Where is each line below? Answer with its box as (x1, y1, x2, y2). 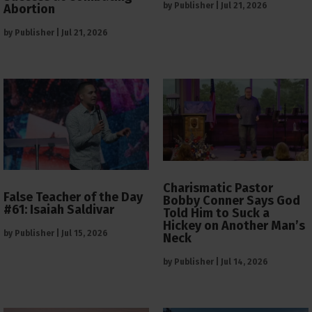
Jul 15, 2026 (61, 228, 108, 238)
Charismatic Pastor (163, 180, 273, 196)
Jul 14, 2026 (221, 256, 268, 267)
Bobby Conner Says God (163, 192, 300, 208)
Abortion (3, 1, 55, 17)
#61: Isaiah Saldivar (3, 201, 114, 217)
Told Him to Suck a (163, 205, 270, 221)
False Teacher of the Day (3, 189, 143, 205)
